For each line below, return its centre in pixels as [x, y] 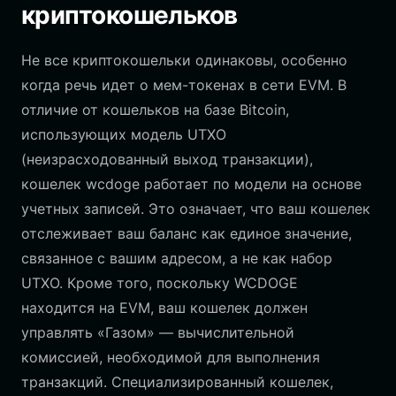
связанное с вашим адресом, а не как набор [177, 258]
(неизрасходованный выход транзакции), [167, 159]
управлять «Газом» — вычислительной [158, 332]
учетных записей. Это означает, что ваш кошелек [196, 209]
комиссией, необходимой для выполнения [171, 357]
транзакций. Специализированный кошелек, [177, 382]
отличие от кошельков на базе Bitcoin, [155, 110]
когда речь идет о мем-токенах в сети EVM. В [184, 85]
